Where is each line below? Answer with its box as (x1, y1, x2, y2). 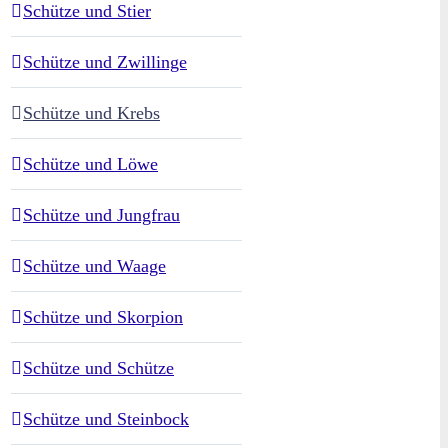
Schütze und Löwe (23, 154, 158, 175)
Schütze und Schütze (23, 358, 174, 379)
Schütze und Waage (23, 256, 166, 277)
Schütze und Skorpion (23, 307, 183, 328)
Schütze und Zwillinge (23, 52, 187, 73)
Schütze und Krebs (23, 103, 160, 124)
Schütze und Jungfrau (23, 205, 180, 226)
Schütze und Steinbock (23, 409, 189, 430)
